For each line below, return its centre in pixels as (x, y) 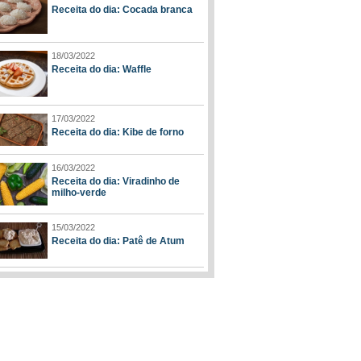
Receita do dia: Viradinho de (116, 181)
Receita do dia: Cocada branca (122, 10)
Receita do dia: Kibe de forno (118, 132)
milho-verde (79, 192)
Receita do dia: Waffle (102, 70)
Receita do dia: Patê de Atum (118, 241)
